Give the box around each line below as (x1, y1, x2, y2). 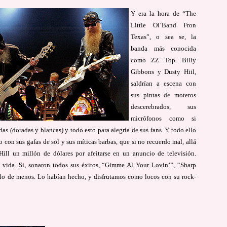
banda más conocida (131, 44, 197, 52)
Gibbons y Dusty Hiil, (131, 67, 197, 75)
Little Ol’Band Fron (131, 21, 197, 29)
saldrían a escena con (131, 79, 197, 87)
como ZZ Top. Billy (131, 56, 197, 64)
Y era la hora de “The (131, 9, 197, 17)
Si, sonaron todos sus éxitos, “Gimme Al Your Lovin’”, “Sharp (18, 161, 197, 169)
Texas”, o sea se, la (131, 32, 197, 41)
